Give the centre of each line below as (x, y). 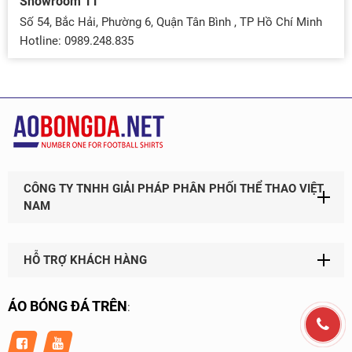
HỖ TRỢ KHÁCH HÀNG (85, 260)
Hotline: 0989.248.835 (77, 41)
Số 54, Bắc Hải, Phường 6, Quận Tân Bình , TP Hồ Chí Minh (171, 22)
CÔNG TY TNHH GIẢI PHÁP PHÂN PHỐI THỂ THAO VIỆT (174, 189)
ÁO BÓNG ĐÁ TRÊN (68, 306)
